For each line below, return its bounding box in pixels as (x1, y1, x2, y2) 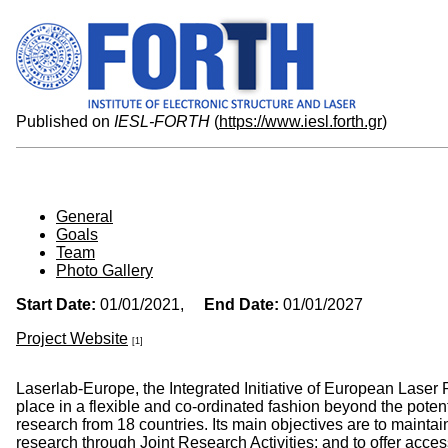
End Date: (204, 296, 279, 313)
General (56, 208, 113, 225)
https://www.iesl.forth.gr (219, 113, 382, 130)
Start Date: (16, 296, 96, 313)
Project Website (16, 330, 128, 347)
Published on (16, 113, 114, 130)
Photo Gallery (56, 262, 153, 279)
